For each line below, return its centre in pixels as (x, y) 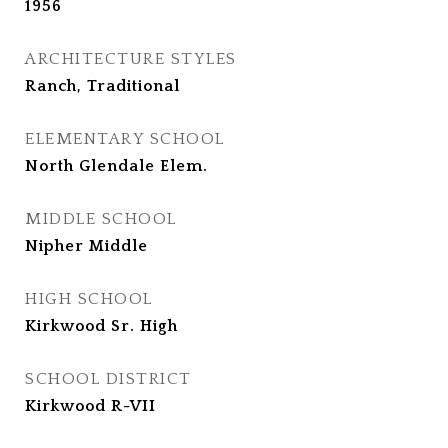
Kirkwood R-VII (90, 406)
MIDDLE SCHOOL (101, 219)
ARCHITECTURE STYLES (131, 59)
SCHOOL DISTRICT (108, 379)
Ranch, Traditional (102, 86)
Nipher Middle (86, 246)
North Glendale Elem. (116, 166)
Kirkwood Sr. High (101, 326)
